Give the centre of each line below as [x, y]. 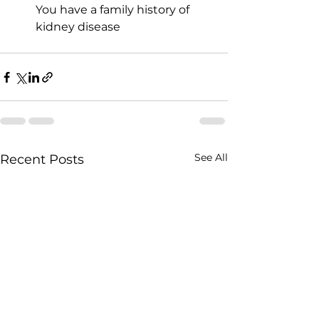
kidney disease [78, 27]
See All [211, 157]
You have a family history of [114, 10]
